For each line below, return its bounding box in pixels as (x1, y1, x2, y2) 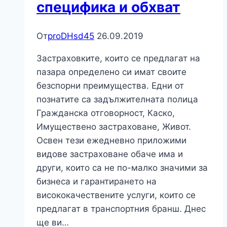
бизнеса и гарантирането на (36, 176, 157, 186)
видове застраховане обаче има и (36, 148, 183, 159)
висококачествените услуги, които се (36, 190, 196, 200)
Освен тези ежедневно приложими (36, 135, 186, 145)
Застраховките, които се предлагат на (36, 53, 200, 63)
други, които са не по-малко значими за (36, 162, 208, 173)
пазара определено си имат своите (36, 66, 186, 77)
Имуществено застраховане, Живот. (36, 121, 191, 132)
